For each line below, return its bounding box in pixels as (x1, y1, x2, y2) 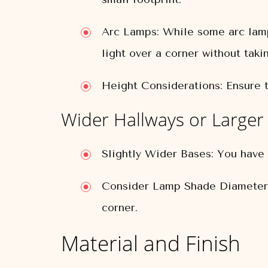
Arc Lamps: (102, 25, 159, 38)
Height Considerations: (102, 79, 223, 92)
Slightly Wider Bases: (102, 147, 214, 160)
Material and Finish (61, 229, 240, 257)
